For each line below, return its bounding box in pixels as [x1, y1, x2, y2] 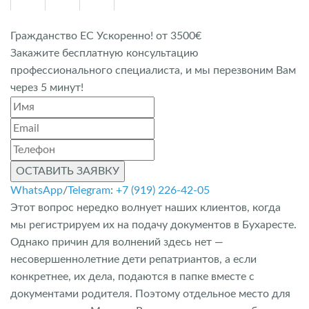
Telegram [68, 185, 110, 196]
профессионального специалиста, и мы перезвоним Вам [10, 65, 296, 76]
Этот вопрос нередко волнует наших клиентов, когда [10, 202, 281, 213]
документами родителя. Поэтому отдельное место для [10, 288, 290, 299]
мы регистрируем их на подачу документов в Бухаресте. [10, 219, 297, 230]
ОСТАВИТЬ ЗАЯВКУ [16, 166, 119, 177]
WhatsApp [10, 185, 63, 196]
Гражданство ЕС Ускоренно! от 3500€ [10, 30, 201, 41]
